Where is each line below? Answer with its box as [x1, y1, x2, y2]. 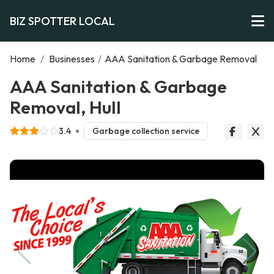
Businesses [49, 53, 95, 65]
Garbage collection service [92, 125, 199, 137]
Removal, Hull [10, 96, 121, 118]
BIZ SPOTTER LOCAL [10, 13, 115, 28]
